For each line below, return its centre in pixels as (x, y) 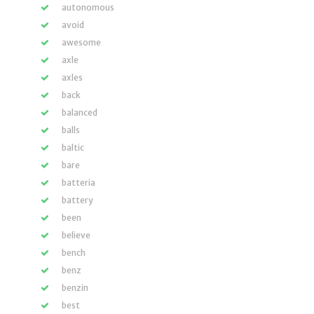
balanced (80, 112)
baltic (73, 148)
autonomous (88, 7)
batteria (78, 183)
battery (77, 200)
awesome (81, 42)
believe (76, 235)
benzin (75, 288)
